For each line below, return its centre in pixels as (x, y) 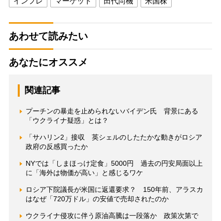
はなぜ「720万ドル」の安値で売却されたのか (97, 199)
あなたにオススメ (48, 62)
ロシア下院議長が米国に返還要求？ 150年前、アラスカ (114, 189)
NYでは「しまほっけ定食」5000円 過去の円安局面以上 (114, 163)
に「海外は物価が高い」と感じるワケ (84, 172)
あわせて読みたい (48, 36)
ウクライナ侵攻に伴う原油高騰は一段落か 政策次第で (112, 215)
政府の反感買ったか (56, 146)
